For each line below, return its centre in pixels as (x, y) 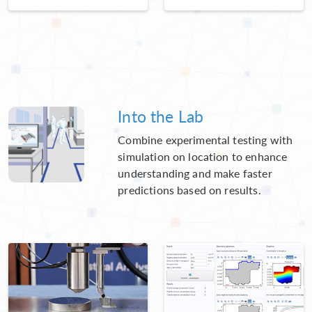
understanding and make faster (195, 173)
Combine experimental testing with (205, 139)
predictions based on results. (189, 189)
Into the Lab (161, 116)
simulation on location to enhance (203, 156)
